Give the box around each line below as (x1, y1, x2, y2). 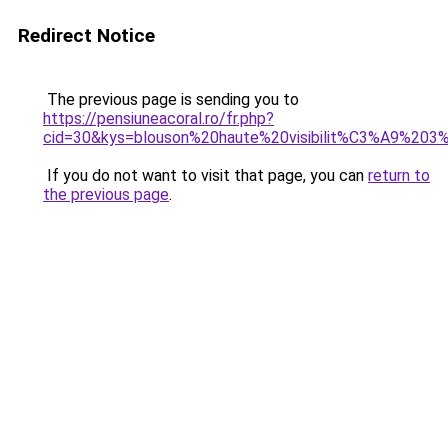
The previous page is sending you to (43, 90, 299, 109)
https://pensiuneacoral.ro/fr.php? (43, 109, 274, 128)
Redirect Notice (18, 24, 155, 47)
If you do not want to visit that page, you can (43, 166, 368, 185)
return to (368, 166, 430, 185)
